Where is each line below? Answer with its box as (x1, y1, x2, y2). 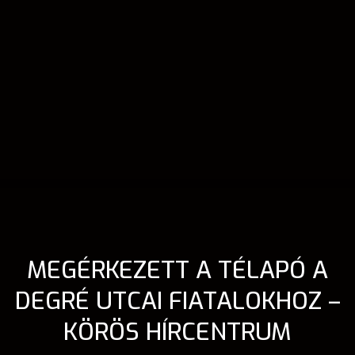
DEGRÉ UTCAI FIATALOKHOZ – (14, 285, 341, 318)
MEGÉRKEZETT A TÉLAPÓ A (27, 254, 328, 287)
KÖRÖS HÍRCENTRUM (63, 316, 292, 349)
